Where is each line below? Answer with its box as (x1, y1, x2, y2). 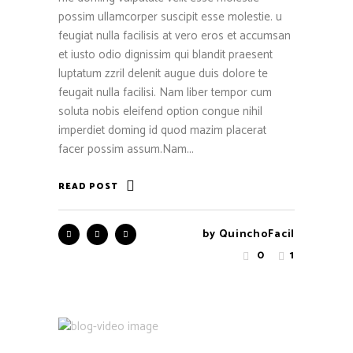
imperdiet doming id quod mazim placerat (58, 121, 266, 141)
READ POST (58, 180, 118, 195)
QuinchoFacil (218, 225, 295, 244)
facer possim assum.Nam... (58, 139, 194, 160)
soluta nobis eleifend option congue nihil (58, 102, 262, 122)
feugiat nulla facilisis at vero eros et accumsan (58, 26, 291, 46)
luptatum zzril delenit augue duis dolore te (58, 64, 268, 84)
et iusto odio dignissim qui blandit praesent (58, 45, 273, 65)
